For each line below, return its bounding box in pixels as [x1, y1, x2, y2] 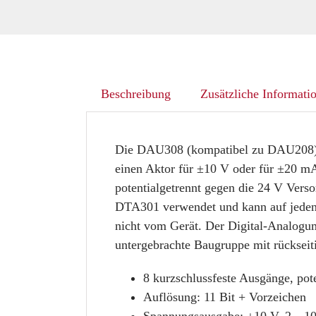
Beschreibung [100, 87, 171, 102]
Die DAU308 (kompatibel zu [114, 142, 267, 157]
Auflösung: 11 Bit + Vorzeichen [142, 290, 306, 305]
